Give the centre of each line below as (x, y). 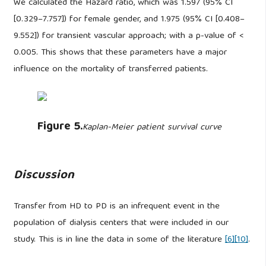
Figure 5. (60, 127)
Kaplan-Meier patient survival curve (152, 128)
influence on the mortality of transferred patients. (110, 69)
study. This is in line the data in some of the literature (119, 240)
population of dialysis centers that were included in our (121, 223)
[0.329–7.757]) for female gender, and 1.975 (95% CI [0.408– (129, 19)
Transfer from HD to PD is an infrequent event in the (116, 206)
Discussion (44, 176)
